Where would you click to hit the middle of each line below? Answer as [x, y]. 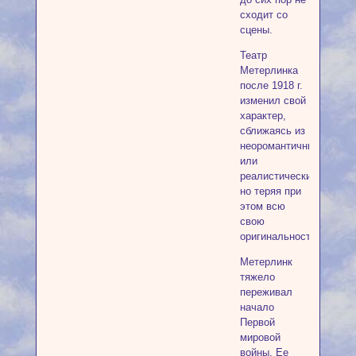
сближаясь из [272, 131]
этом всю [262, 207]
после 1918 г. [271, 86]
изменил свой [273, 101]
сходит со [263, 15]
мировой [260, 337]
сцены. [256, 30]
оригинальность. [279, 237]
